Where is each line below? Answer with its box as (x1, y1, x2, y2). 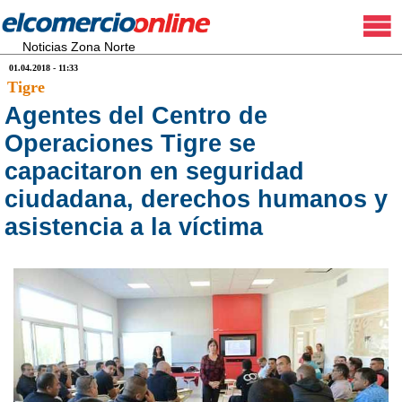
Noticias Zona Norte (22, 39, 135, 54)
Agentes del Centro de (4, 102, 267, 129)
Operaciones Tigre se (4, 130, 256, 157)
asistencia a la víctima (4, 214, 263, 240)
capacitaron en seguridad (4, 158, 304, 185)
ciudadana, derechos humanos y (4, 186, 388, 213)
